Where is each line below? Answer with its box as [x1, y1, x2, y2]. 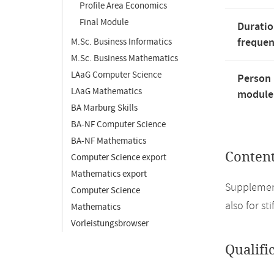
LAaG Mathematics [71, 86, 142, 97]
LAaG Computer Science [71, 69, 161, 81]
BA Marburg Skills [71, 102, 138, 114]
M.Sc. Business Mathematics [71, 53, 178, 64]
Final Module [80, 17, 128, 28]
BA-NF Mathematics [71, 135, 146, 147]
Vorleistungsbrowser [71, 218, 149, 229]
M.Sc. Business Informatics [71, 36, 172, 48]
